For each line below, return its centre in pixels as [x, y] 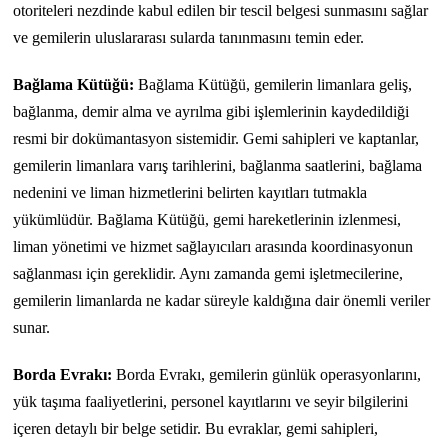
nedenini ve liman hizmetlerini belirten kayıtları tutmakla [190, 192]
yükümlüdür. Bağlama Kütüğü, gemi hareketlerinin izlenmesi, [207, 219]
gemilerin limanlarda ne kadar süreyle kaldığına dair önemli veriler [222, 300]
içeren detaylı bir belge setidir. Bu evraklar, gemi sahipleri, [196, 428]
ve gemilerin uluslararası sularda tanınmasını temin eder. [189, 37]
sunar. [32, 327]
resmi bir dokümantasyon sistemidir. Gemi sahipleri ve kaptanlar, [216, 138]
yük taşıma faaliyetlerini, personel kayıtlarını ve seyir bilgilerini [211, 401]
